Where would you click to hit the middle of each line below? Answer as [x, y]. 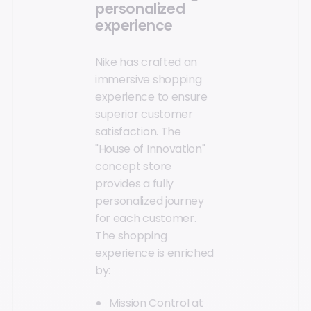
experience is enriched [154, 253]
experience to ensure [151, 97]
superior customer [144, 115]
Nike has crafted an [146, 62]
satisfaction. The [138, 132]
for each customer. [146, 219]
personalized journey [150, 201]
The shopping [131, 236]
